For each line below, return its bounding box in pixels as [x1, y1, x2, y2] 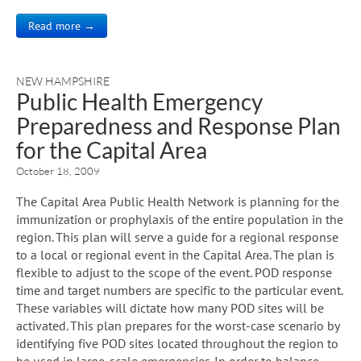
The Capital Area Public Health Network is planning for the [16, 193, 339, 210]
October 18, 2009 [16, 164, 100, 177]
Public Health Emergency [16, 87, 263, 115]
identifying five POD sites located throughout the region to [16, 334, 338, 351]
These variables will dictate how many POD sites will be [16, 299, 324, 316]
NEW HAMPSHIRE [16, 73, 110, 88]
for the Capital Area [16, 135, 207, 164]
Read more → [28, 18, 95, 33]
